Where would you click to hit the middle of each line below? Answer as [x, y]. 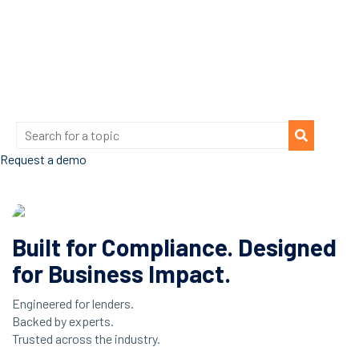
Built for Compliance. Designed [174, 246]
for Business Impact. [121, 273]
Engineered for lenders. [73, 303]
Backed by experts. [63, 321]
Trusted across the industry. [86, 338]
